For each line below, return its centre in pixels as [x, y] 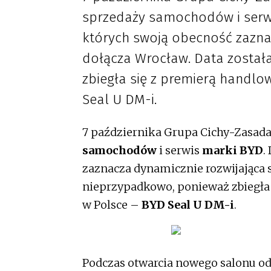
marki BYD [233, 151]
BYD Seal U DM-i [188, 205]
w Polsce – [112, 205]
